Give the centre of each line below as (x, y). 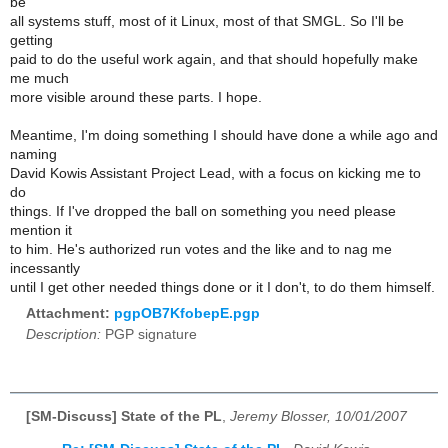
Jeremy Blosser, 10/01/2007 (318, 417)
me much (39, 78)
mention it (41, 230)
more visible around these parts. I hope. (136, 97)
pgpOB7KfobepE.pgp (187, 314)
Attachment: (70, 314)
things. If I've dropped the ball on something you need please (203, 211)
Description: (63, 335)
